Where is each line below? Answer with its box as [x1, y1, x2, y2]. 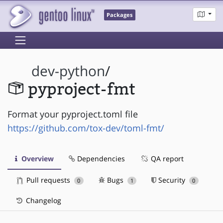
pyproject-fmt [27, 80, 135, 99]
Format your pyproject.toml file [7, 108, 138, 120]
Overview [19, 153, 54, 163]
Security [156, 175, 188, 185]
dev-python [31, 62, 106, 81]
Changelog [24, 195, 61, 205]
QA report [149, 153, 184, 163]
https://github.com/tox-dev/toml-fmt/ [7, 121, 164, 134]
